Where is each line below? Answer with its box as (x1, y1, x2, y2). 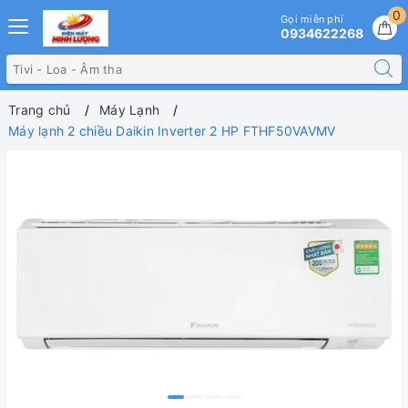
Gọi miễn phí (280, 13, 343, 25)
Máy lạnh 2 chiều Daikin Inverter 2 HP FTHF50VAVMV (8, 123, 336, 138)
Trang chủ (8, 102, 71, 117)
